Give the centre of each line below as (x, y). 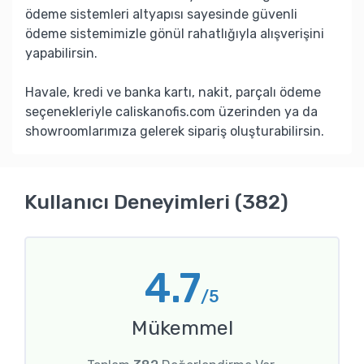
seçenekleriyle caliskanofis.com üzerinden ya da (171, 111)
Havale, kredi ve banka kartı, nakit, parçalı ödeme (173, 92)
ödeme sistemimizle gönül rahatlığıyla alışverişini (175, 33)
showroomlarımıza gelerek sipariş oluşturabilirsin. (175, 131)
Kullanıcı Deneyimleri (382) (156, 201)
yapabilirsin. (61, 53)
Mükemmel (182, 327)
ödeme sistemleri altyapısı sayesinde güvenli (161, 14)
